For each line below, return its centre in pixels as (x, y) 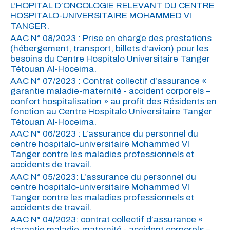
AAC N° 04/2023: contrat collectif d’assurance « (107, 220)
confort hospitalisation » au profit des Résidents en (113, 101)
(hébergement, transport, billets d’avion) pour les (109, 48)
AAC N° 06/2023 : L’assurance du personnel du (104, 134)
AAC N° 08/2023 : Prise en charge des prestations (111, 38)
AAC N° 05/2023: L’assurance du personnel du (103, 177)
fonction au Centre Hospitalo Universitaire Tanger (111, 111)
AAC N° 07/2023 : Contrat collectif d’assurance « (108, 81)
